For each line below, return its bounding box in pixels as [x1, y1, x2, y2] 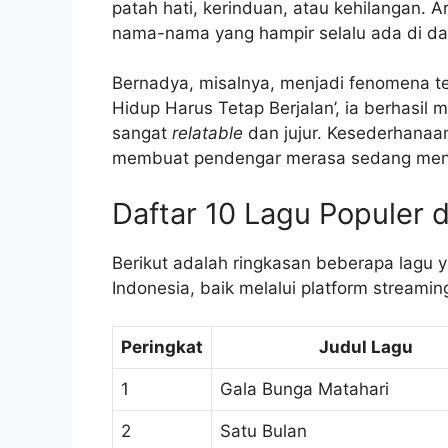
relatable [172, 123, 243, 144]
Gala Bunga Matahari [220, 379, 389, 400]
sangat [112, 123, 172, 144]
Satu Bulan [220, 421, 307, 442]
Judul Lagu [318, 337, 413, 358]
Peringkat [121, 337, 203, 358]
